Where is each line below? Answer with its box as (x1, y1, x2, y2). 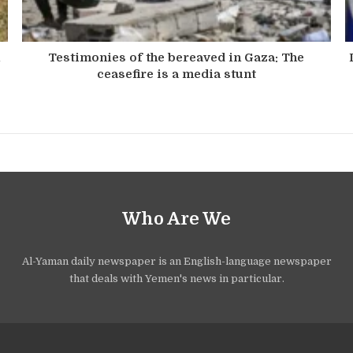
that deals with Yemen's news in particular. (69, 272, 284, 284)
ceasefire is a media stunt (96, 66, 256, 81)
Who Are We (122, 208, 231, 229)
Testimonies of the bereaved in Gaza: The (48, 50, 305, 65)
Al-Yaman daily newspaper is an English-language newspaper (21, 255, 332, 267)
